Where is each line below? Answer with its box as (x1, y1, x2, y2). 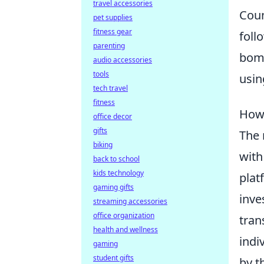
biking (93, 140, 113, 150)
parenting (93, 41, 125, 51)
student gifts (93, 253, 134, 263)
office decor (93, 111, 132, 121)
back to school (93, 154, 140, 164)
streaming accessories (93, 196, 167, 206)
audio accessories (93, 55, 152, 65)
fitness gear (93, 27, 132, 37)
